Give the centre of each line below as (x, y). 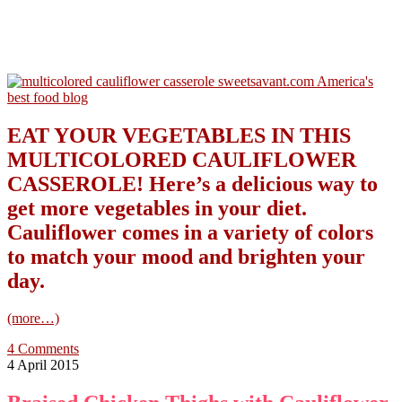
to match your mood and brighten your (186, 256)
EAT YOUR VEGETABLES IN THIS (179, 135)
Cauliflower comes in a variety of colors (190, 232)
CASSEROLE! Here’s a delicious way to (192, 184)
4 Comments (43, 349)
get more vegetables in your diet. (157, 208)
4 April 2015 (43, 365)
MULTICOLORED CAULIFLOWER (182, 159)
